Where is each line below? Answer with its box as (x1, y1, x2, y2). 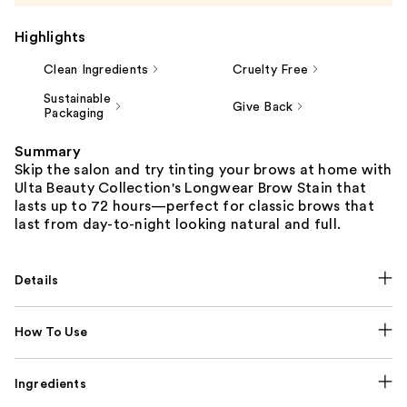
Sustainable (44, 93, 111, 106)
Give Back (233, 101, 293, 114)
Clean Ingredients (44, 64, 149, 77)
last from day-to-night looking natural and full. (15, 217, 341, 233)
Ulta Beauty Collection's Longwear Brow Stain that (15, 181, 367, 196)
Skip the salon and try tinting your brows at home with (15, 163, 392, 178)
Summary (15, 144, 81, 160)
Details (15, 274, 59, 288)
